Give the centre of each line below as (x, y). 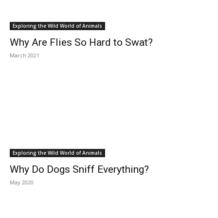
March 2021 (25, 55)
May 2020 (22, 182)
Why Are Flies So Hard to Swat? (81, 42)
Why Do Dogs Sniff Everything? (79, 169)
